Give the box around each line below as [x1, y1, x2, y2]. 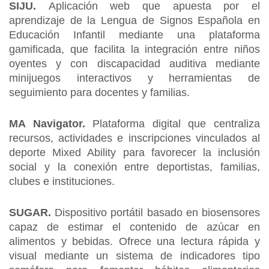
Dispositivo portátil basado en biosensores [55, 207, 261, 219]
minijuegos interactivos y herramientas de [9, 72, 260, 84]
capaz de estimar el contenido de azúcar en [9, 221, 260, 233]
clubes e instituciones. [9, 175, 115, 187]
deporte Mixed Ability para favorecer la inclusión [9, 147, 260, 159]
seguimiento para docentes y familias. [9, 86, 193, 98]
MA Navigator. [9, 118, 93, 130]
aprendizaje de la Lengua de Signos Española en [9, 14, 260, 26]
